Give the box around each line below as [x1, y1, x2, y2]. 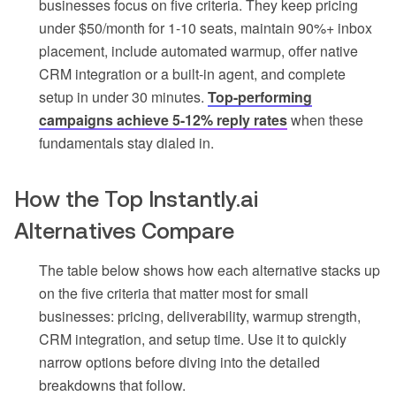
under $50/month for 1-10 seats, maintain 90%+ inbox [39, 18, 372, 39]
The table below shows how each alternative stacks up [39, 260, 380, 281]
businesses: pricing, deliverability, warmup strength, [39, 306, 361, 327]
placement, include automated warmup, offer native [39, 41, 358, 62]
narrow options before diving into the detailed [39, 352, 320, 373]
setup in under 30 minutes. [39, 87, 208, 108]
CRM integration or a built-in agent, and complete [39, 64, 346, 85]
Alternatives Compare [14, 218, 234, 244]
